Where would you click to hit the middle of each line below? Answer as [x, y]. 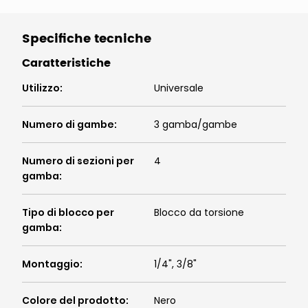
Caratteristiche [66, 63]
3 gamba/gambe [196, 124]
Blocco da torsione [199, 212]
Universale [179, 88]
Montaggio [51, 264]
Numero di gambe [68, 124]
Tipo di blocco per [68, 212]
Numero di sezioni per [78, 161]
